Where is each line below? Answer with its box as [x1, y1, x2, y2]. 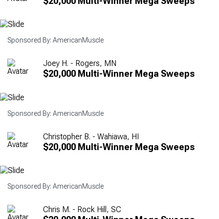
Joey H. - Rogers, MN [43, 59, 116, 68]
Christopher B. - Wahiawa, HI [43, 131, 139, 141]
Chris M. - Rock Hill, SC [43, 205, 121, 215]
